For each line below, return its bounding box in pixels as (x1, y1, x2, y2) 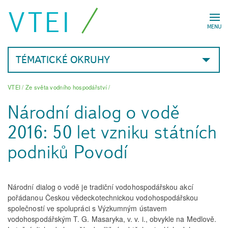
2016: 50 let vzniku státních (8, 121, 218, 144)
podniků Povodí (8, 140, 128, 164)
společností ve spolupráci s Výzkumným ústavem (8, 203, 167, 214)
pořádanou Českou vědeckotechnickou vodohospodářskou (8, 192, 198, 203)
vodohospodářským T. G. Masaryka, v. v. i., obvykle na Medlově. (8, 214, 217, 224)
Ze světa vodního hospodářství (25, 83, 107, 91)
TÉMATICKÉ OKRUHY (16, 53, 110, 66)
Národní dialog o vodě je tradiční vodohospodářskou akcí (8, 182, 193, 192)
